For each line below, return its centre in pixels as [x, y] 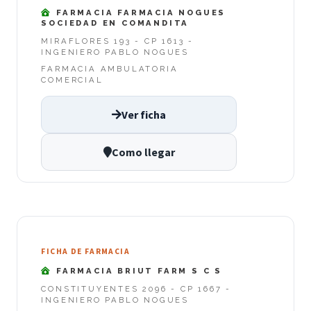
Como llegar [143, 152]
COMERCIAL [72, 80]
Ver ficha [144, 114]
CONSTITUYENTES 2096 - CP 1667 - [136, 288]
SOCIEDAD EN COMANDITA [115, 23]
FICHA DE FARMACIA [85, 252]
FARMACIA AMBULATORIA [110, 69]
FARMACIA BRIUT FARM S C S [137, 270]
